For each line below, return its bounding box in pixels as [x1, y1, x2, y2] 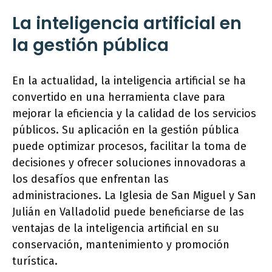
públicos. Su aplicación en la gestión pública [12, 123, 239, 137]
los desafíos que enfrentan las [12, 172, 169, 186]
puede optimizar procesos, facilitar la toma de [12, 140, 246, 153]
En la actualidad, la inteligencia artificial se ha [12, 74, 246, 87]
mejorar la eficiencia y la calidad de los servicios [12, 107, 256, 120]
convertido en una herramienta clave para [12, 90, 225, 104]
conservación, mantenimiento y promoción [12, 238, 229, 251]
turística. [12, 254, 58, 268]
